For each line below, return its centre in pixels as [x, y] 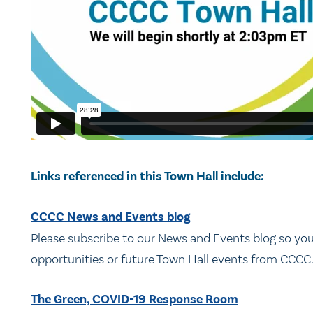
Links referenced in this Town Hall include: [147, 176]
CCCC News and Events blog [111, 217]
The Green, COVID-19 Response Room [134, 300]
